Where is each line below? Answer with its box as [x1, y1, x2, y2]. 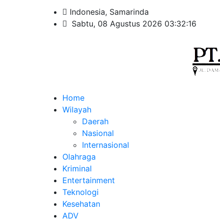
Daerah [82, 116, 109, 126]
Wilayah [62, 105, 91, 114]
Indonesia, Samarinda [67, 7, 149, 17]
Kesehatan [62, 199, 100, 209]
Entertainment [62, 175, 115, 185]
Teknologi [62, 187, 99, 197]
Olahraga [62, 152, 96, 162]
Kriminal [62, 164, 92, 173]
